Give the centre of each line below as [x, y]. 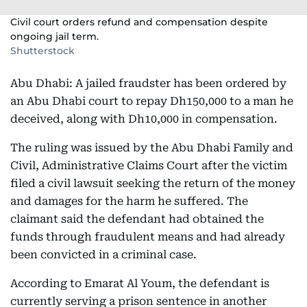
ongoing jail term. [54, 36]
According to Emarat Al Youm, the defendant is [140, 283]
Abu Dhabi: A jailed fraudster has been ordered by [148, 83]
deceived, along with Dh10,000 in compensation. [145, 119]
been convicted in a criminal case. [103, 255]
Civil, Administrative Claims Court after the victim [149, 165]
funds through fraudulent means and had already [148, 237]
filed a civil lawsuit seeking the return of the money [153, 183]
